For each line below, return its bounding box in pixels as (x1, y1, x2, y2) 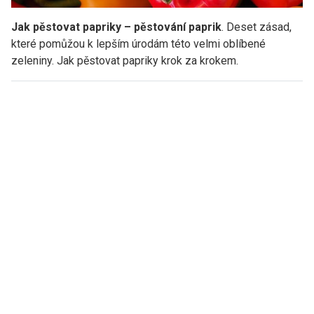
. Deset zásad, (221, 20, 292, 34)
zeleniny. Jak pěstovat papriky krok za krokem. (11, 53, 238, 67)
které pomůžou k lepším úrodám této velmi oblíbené (11, 36, 266, 50)
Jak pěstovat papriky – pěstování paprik (11, 20, 221, 34)
